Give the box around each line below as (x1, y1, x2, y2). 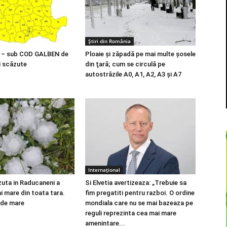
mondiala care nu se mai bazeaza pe (85, 199, 193, 207)
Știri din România (88, 37, 131, 45)
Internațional (88, 166, 120, 173)
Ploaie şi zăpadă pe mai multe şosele (85, 50, 196, 58)
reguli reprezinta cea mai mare (85, 209, 176, 217)
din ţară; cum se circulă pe (85, 60, 165, 68)
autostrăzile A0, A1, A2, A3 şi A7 (85, 70, 181, 78)
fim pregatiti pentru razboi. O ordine (85, 189, 195, 197)
